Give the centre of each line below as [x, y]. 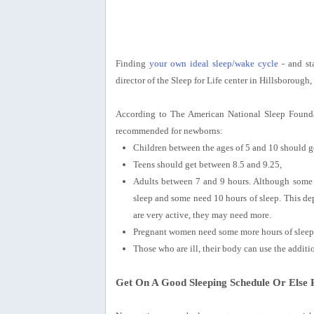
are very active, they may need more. [202, 214]
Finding [132, 63]
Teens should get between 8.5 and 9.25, [207, 164]
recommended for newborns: [169, 130]
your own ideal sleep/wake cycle [213, 63]
